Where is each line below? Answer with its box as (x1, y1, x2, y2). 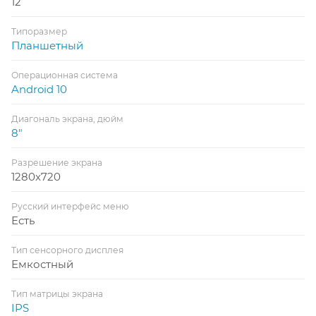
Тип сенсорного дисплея (11, 244, 123, 255)
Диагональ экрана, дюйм (11, 113, 123, 124)
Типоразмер (11, 25, 67, 37)
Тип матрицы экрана (11, 288, 103, 299)
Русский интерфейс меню (11, 200, 129, 212)
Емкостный (11, 257, 73, 271)
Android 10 (11, 82, 67, 96)
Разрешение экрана (11, 157, 102, 168)
